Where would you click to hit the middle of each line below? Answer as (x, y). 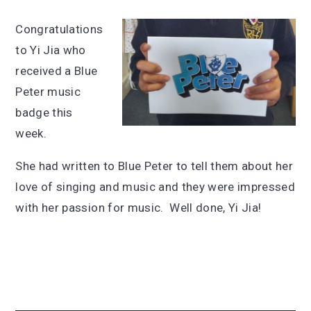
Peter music (48, 92)
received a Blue (57, 71)
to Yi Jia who (51, 50)
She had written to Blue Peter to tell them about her (154, 166)
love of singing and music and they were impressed (155, 187)
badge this (44, 112)
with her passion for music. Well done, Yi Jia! (138, 208)
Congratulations (59, 29)
